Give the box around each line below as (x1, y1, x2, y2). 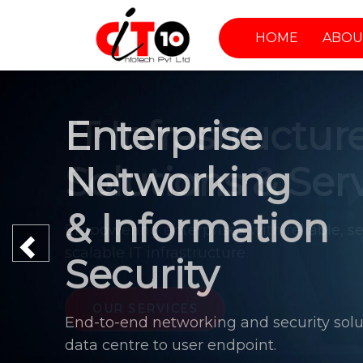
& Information (65, 205, 329, 252)
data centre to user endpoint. (65, 336, 276, 354)
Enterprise (65, 113, 262, 160)
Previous (30, 233, 100, 252)
